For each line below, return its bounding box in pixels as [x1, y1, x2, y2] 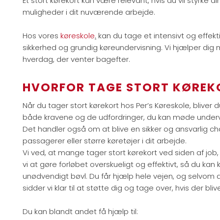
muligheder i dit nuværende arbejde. [23, 6, 156, 17]
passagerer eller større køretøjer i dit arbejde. [23, 135, 187, 146]
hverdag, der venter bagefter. [23, 54, 131, 64]
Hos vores [23, 30, 61, 41]
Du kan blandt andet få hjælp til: [23, 206, 138, 217]
